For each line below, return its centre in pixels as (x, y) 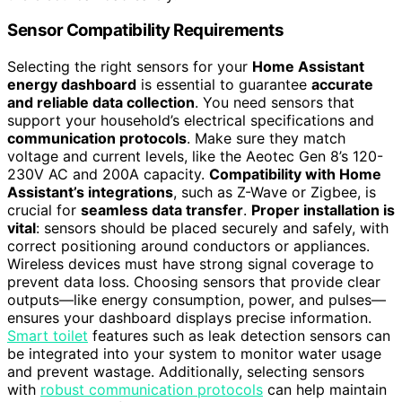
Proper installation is (323, 210)
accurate (342, 84)
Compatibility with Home (295, 174)
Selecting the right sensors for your (130, 66)
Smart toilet (48, 335)
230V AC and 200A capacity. (108, 174)
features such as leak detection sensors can (239, 335)
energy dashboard (72, 84)
